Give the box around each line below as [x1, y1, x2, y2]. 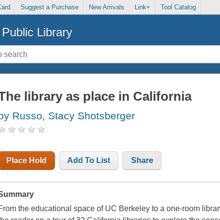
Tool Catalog [161, 3, 196, 11]
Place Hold [6, 156, 47, 165]
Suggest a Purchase [20, 3, 79, 11]
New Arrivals [88, 3, 124, 11]
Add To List [67, 156, 110, 165]
